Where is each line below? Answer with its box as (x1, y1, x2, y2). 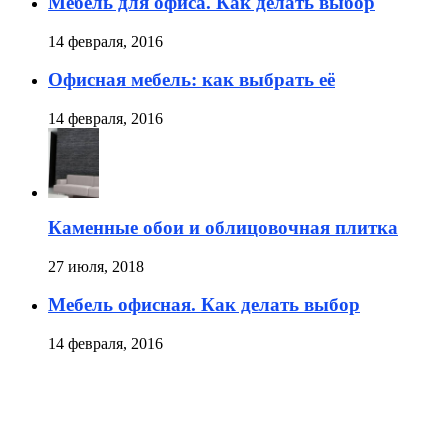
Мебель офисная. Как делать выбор (48, 294, 360, 316)
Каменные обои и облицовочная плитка (48, 216, 398, 238)
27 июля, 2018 (48, 257, 144, 275)
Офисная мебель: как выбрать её (48, 69, 335, 91)
